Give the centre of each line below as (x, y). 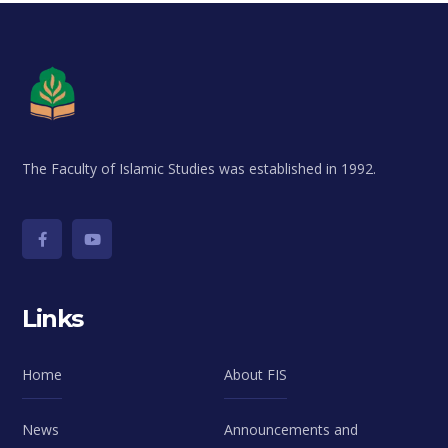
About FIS (255, 374)
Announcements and (291, 429)
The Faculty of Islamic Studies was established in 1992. (199, 168)
